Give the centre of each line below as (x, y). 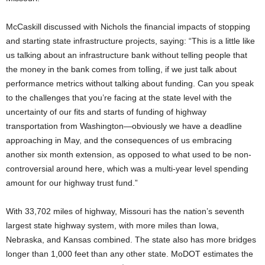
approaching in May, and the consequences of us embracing (119, 140)
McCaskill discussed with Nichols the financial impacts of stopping (128, 27)
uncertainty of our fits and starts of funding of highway (106, 112)
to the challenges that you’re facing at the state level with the (119, 98)
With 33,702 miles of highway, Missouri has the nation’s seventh (125, 211)
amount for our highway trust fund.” (72, 183)
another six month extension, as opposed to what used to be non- (129, 154)
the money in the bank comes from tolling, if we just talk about (121, 69)
